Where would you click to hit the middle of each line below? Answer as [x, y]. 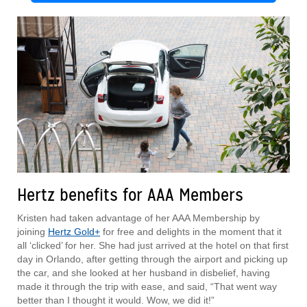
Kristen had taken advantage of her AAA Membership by [138, 218]
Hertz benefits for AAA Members [130, 195]
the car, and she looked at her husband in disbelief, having [144, 273]
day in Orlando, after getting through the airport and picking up [152, 259]
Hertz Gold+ [74, 232]
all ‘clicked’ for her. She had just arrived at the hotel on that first [153, 246]
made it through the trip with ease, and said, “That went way [147, 287]
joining [33, 232]
